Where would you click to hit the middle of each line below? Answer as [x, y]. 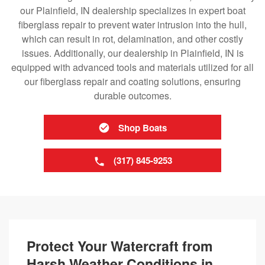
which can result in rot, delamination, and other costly [132, 39]
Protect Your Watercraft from [120, 245]
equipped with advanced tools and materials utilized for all [132, 67]
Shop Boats [143, 127]
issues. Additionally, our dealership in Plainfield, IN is [132, 53]
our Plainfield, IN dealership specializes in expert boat [132, 10]
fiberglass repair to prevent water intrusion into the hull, [132, 25]
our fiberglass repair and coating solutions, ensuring [132, 81]
